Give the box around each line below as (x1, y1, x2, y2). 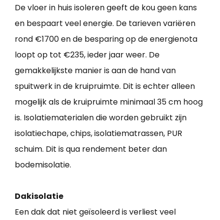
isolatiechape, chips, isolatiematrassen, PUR (15, 128, 182, 139)
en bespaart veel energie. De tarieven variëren (15, 18, 195, 29)
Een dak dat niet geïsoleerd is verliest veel (15, 206, 176, 218)
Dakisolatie (15, 191, 63, 202)
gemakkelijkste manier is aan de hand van (15, 65, 176, 77)
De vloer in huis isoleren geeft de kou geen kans (15, 2, 197, 14)
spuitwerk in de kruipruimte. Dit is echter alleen (15, 81, 195, 92)
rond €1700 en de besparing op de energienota (15, 33, 197, 45)
